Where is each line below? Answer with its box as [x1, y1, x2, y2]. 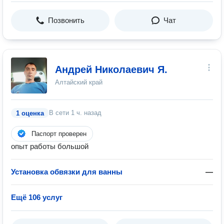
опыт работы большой [11, 142, 88, 150]
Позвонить [48, 16, 84, 24]
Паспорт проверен [31, 130, 86, 137]
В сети [49, 109, 71, 116]
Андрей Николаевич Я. [55, 64, 167, 75]
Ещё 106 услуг [11, 193, 62, 201]
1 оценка [16, 109, 44, 117]
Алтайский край [55, 78, 102, 86]
